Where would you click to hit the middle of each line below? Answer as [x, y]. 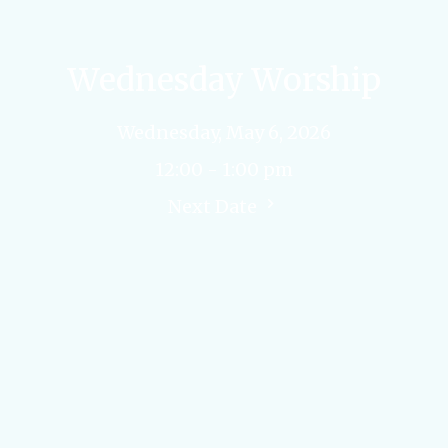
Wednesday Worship [224, 79]
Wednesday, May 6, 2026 [224, 132]
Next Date [214, 206]
